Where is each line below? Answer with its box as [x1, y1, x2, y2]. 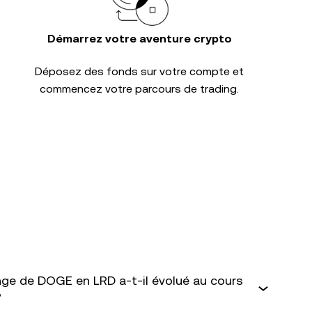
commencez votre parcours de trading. [40, 82, 239, 95]
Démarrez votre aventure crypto [47, 32, 232, 45]
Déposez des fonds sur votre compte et [35, 65, 244, 78]
